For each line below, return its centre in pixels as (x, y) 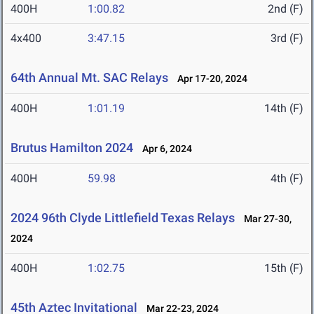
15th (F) (284, 268)
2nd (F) (286, 9)
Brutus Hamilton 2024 (72, 148)
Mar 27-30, (265, 219)
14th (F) (284, 109)
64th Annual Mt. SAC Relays (89, 78)
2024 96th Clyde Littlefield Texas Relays (123, 218)
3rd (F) (287, 39)
